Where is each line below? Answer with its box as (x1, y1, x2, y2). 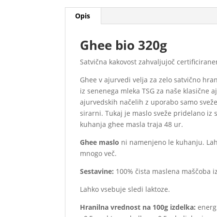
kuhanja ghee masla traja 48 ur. (80, 119, 184, 129)
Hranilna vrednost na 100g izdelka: (80, 202, 198, 212)
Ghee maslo (80, 137, 120, 147)
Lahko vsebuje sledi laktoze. (80, 184, 170, 194)
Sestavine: (80, 166, 116, 176)
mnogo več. (80, 148, 117, 158)
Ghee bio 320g (80, 36, 168, 54)
